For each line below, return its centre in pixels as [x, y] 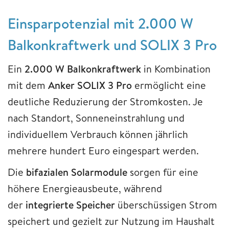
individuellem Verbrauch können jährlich [98, 134]
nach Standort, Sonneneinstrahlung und [96, 118]
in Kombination [176, 69]
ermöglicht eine [169, 85]
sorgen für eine [163, 172]
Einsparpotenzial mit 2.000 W [100, 24]
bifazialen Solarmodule [77, 172]
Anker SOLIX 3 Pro [90, 85]
